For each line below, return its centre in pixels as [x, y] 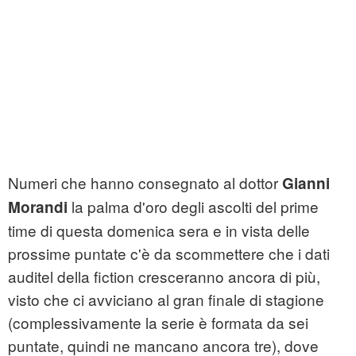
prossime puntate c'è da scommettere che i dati [169, 253]
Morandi [38, 207]
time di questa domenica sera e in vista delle [159, 230]
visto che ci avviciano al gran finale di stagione [166, 300]
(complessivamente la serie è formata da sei [158, 323]
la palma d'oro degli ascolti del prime [193, 207]
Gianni [306, 184]
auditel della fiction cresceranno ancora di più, [164, 277]
